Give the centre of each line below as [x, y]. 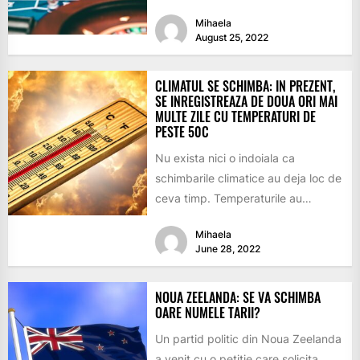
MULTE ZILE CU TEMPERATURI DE [235, 116]
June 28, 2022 [227, 248]
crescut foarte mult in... [215, 218]
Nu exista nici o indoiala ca [225, 157]
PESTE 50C [182, 131]
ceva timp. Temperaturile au [228, 198]
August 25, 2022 [231, 37]
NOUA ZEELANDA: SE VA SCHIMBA [237, 297]
